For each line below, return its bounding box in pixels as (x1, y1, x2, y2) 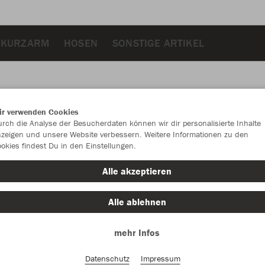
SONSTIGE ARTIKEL (112, 35, 204, 50)
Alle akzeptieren (102, 165, 172, 177)
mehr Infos (114, 227, 160, 238)
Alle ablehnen (108, 196, 166, 208)
